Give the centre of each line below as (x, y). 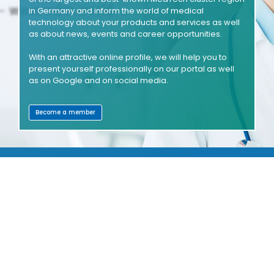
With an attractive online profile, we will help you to (128, 57)
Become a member (65, 112)
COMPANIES (131, 228)
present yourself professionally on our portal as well (131, 68)
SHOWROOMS (131, 180)
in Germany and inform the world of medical (116, 10)
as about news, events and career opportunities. (125, 34)
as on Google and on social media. (98, 80)
